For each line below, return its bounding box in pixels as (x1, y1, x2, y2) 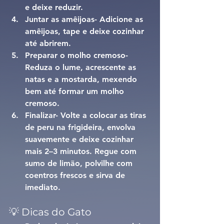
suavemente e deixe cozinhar (25, 134, 136, 144)
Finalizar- (25, 110, 60, 120)
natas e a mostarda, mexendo (25, 74, 139, 84)
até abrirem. (25, 38, 71, 48)
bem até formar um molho (25, 86, 126, 96)
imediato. (25, 182, 60, 192)
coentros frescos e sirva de (25, 170, 127, 180)
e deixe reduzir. (25, 2, 83, 12)
